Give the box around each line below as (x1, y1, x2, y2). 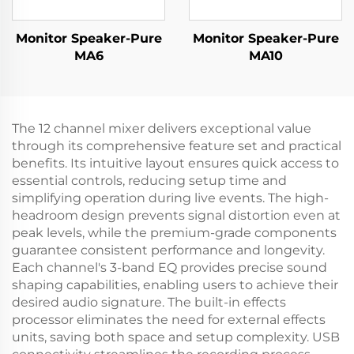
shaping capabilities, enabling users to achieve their (12, 277, 338, 292)
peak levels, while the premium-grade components (12, 224, 337, 240)
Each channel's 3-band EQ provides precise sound (12, 259, 327, 275)
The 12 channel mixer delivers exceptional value (12, 120, 311, 136)
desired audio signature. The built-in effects (12, 294, 286, 310)
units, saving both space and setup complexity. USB (12, 329, 340, 345)
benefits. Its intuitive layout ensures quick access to (12, 155, 339, 171)
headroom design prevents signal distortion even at (12, 207, 341, 223)
